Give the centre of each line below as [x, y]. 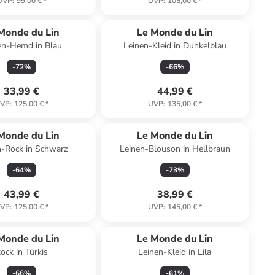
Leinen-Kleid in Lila [175, 252]
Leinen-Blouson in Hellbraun [175, 149]
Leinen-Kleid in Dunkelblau [175, 46]
